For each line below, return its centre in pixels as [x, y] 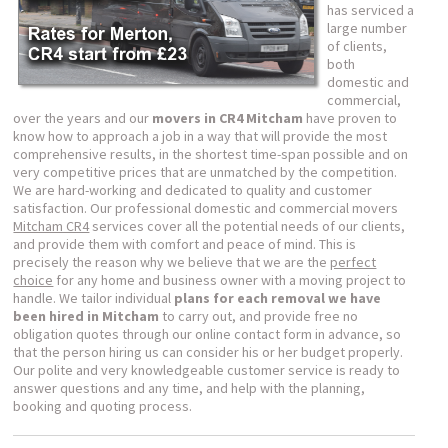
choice [33, 280]
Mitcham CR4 [51, 226]
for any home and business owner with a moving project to [230, 280]
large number [367, 28]
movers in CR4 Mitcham [228, 118]
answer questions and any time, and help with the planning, [189, 388]
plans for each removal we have [278, 298]
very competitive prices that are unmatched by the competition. [205, 172]
